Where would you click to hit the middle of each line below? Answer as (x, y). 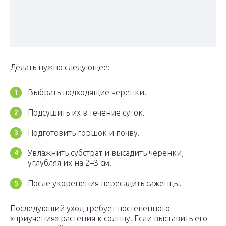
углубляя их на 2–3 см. (70, 163)
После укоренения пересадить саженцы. (105, 183)
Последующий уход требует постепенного (90, 209)
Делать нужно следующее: (60, 67)
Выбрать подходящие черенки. (87, 93)
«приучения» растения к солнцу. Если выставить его (109, 219)
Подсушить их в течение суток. (86, 113)
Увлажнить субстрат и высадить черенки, (106, 153)
